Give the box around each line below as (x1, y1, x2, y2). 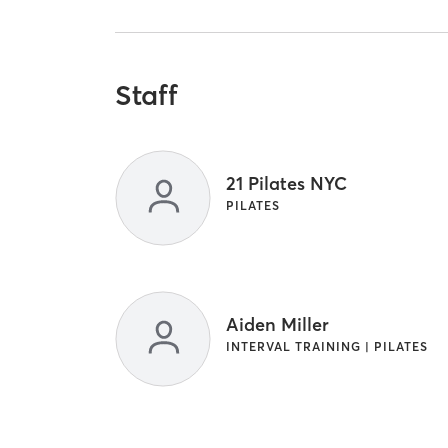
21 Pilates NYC (226, 171, 348, 195)
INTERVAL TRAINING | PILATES (226, 338, 429, 354)
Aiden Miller (226, 312, 330, 336)
